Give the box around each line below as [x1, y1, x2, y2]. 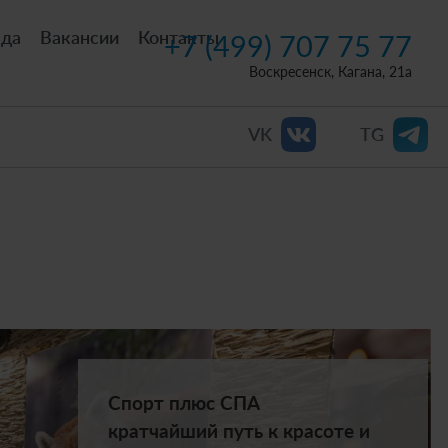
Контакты [138, 25, 220, 48]
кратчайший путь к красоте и [107, 419, 370, 442]
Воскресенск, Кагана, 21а [249, 62, 412, 80]
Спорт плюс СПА [107, 391, 260, 414]
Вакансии [40, 25, 120, 48]
